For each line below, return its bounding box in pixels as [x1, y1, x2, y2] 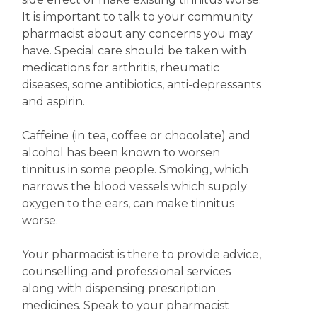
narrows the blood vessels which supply [21, 180, 247, 193]
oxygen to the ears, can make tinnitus [21, 197, 234, 210]
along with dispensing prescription [21, 282, 216, 295]
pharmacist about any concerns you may [21, 27, 253, 40]
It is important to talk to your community [21, 10, 253, 23]
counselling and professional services [21, 265, 231, 278]
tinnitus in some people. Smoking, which [21, 163, 248, 176]
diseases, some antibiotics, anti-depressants [21, 78, 261, 91]
